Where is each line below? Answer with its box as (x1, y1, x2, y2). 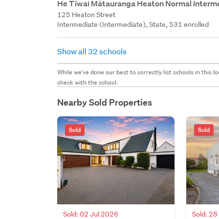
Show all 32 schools (57, 45, 129, 56)
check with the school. (57, 78, 119, 87)
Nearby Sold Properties (57, 96, 153, 108)
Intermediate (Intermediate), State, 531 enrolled (57, 20, 209, 29)
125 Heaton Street (57, 10, 116, 19)
